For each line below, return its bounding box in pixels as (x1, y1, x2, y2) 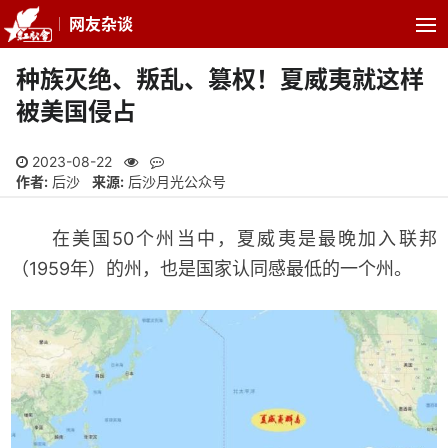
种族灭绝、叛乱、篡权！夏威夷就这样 (16, 65, 424, 94)
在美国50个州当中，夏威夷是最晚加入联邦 (11, 227, 437, 249)
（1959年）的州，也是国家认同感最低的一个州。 (11, 257, 413, 279)
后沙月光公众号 (124, 173, 226, 190)
